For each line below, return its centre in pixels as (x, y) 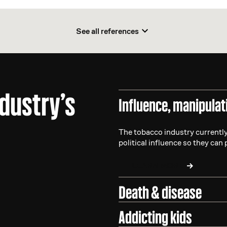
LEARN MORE (158, 165)
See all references (107, 31)
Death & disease (160, 193)
